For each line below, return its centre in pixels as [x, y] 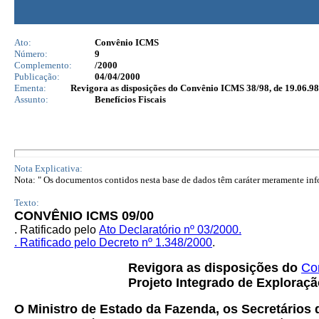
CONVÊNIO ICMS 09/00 [84, 216]
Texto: [27, 203]
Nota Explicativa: [48, 168]
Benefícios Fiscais [130, 99]
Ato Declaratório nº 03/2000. [170, 230]
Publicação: [37, 77]
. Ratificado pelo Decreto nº [85, 242]
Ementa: [30, 88]
